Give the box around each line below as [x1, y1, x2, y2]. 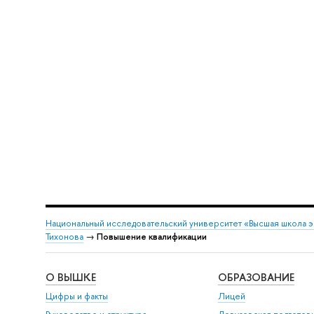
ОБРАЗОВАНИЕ [218, 269, 295, 285]
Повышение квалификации [96, 231, 207, 243]
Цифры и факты [45, 290, 108, 303]
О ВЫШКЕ [45, 269, 96, 285]
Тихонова [45, 231, 83, 243]
